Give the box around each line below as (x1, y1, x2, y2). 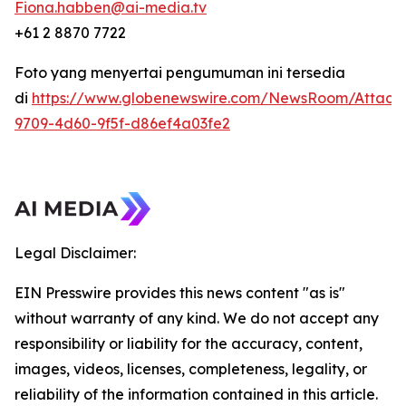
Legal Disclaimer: (14, 243, 136, 262)
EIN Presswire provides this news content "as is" (14, 283, 345, 302)
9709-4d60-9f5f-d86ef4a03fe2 (14, 113, 230, 132)
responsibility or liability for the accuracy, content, (14, 333, 362, 353)
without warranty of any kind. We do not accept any (14, 308, 379, 327)
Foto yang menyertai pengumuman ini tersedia (14, 63, 345, 82)
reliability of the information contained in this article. (14, 384, 378, 403)
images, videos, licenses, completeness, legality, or (14, 359, 367, 378)
